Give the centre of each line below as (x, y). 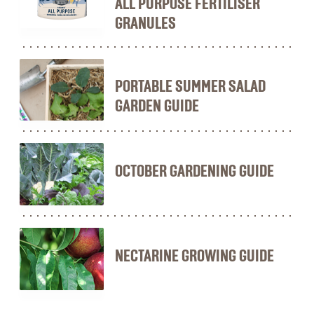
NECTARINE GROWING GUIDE (194, 256)
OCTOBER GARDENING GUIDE (194, 171)
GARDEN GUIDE (157, 106)
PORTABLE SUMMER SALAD (190, 87)
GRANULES (145, 23)
